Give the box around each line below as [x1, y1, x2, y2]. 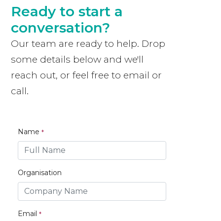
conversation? [11, 19, 110, 37]
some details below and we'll [11, 54, 144, 66]
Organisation [18, 168, 62, 178]
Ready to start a [11, 3, 123, 20]
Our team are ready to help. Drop [11, 38, 165, 50]
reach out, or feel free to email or [11, 70, 162, 81]
